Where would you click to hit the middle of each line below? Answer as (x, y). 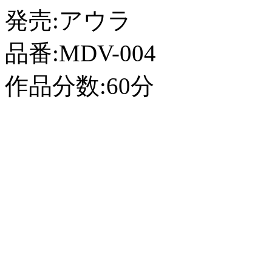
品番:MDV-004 (80, 53)
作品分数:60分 (80, 86)
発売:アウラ (68, 20)
